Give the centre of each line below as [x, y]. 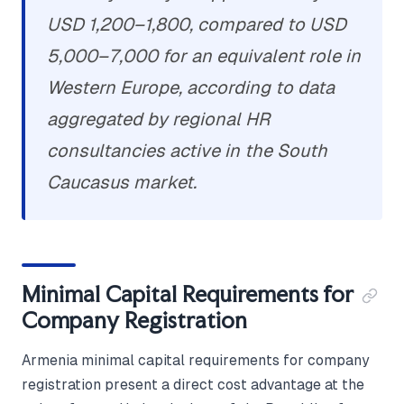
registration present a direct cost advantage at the [193, 385]
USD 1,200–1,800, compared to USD [197, 25]
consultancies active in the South [187, 151]
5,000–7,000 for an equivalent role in [204, 56]
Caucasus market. [122, 183]
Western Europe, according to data [191, 88]
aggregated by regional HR [158, 119]
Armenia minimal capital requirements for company [195, 361]
